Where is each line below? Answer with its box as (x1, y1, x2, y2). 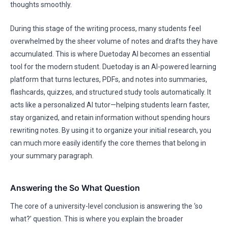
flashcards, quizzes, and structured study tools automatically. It (10, 88, 211, 96)
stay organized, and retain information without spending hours (10, 113, 210, 122)
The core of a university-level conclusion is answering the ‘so (10, 202, 203, 210)
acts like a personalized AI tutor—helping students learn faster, (10, 101, 210, 109)
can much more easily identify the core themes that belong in (10, 139, 206, 147)
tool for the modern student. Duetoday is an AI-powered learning (10, 63, 216, 71)
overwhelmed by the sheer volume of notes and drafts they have (10, 37, 218, 45)
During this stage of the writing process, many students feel (10, 24, 201, 33)
